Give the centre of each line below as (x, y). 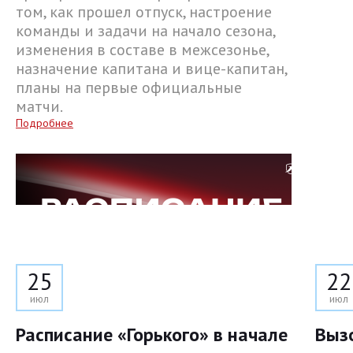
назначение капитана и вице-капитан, (151, 69)
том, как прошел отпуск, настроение (144, 12)
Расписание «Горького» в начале (152, 335)
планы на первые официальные (129, 88)
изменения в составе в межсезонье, (142, 50)
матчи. (39, 107)
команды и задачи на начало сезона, (145, 31)
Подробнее (45, 123)
